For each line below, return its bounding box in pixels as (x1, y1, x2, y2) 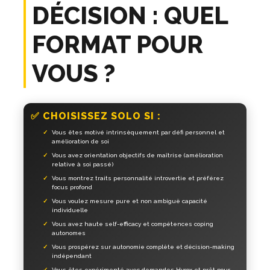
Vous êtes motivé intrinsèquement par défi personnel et (52, 129, 225, 136)
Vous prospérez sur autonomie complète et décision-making (52, 243, 234, 251)
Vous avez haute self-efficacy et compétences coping (52, 221, 213, 228)
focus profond (52, 184, 92, 191)
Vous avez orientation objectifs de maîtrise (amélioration (52, 152, 223, 159)
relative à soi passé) (52, 161, 113, 168)
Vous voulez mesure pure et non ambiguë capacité (52, 198, 207, 205)
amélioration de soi (52, 138, 109, 145)
